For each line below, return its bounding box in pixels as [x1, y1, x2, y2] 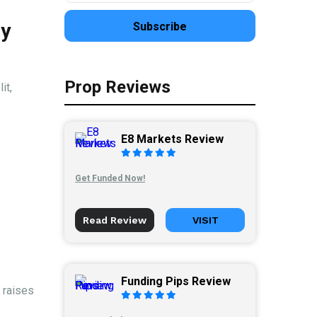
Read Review [83, 214, 146, 226]
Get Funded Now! [75, 173, 145, 184]
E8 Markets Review [121, 132, 224, 146]
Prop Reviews [64, 76, 171, 97]
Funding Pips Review [121, 275, 231, 289]
